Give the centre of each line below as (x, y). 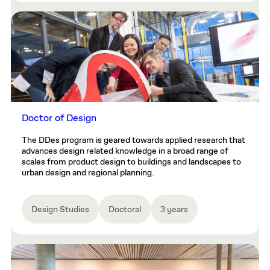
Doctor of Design (59, 119)
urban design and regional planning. (88, 173)
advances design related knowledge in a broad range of (125, 152)
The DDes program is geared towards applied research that (133, 141)
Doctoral (125, 210)
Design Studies (60, 210)
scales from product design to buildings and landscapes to (131, 162)
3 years (174, 210)
